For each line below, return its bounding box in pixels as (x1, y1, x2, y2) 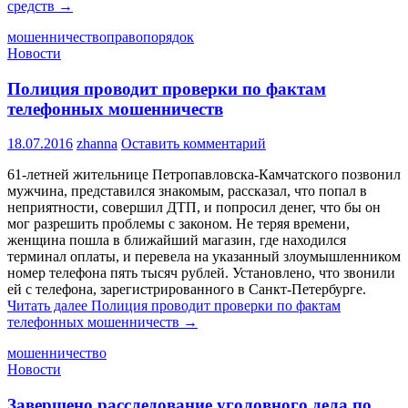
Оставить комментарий (121, 136, 266, 152)
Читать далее (7, 298, 91, 314)
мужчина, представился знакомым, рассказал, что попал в (7, 183, 367, 199)
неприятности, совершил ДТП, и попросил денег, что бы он (7, 199, 381, 216)
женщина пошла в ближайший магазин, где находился (7, 232, 346, 249)
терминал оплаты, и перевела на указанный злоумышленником (7, 249, 401, 265)
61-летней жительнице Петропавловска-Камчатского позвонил (7, 167, 401, 183)
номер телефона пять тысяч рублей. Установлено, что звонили (7, 265, 395, 281)
